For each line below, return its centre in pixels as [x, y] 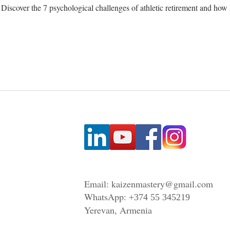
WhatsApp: [107, 197]
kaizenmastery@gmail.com [162, 184]
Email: [98, 184]
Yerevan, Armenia [118, 210]
